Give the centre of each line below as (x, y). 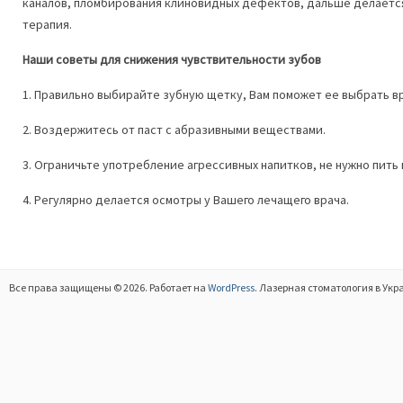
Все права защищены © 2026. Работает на (107, 287)
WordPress (231, 287)
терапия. (47, 24)
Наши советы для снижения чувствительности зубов (172, 59)
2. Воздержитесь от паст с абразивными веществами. (174, 130)
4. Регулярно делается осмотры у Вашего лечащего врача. (186, 200)
